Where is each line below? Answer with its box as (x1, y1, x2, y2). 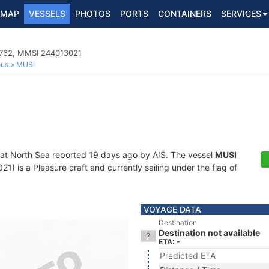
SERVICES (221, 8, 261, 19)
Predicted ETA (160, 250, 216, 261)
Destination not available (159, 228, 260, 238)
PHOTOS (75, 8, 110, 19)
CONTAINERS (158, 8, 211, 19)
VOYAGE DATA (144, 204, 201, 214)
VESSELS (29, 8, 65, 19)
